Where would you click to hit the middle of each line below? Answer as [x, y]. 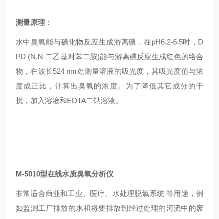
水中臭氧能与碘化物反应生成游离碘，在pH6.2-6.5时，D [109, 42]
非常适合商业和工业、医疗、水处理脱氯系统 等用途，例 [109, 193]
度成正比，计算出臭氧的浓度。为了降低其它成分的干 [109, 86]
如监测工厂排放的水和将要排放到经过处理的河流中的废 [109, 208]
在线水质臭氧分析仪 [80, 174]
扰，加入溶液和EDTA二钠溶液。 [69, 100]
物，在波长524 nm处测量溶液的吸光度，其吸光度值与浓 [109, 71]
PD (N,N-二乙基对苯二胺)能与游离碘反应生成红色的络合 [109, 56]
